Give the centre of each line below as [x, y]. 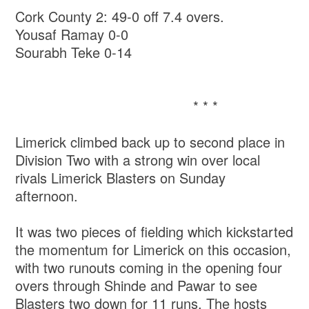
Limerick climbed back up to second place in [150, 142]
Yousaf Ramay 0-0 [72, 34]
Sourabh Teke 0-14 [74, 52]
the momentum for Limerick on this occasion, [153, 250]
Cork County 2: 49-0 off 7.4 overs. [120, 17]
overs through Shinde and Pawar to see [137, 286]
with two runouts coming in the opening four [149, 268]
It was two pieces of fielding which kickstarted [154, 232]
